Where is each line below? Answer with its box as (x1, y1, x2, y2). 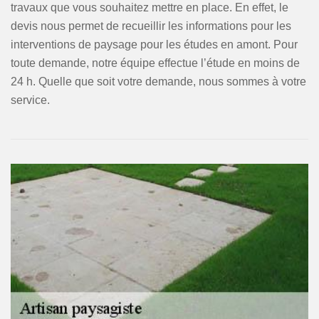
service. (11, 94, 50, 106)
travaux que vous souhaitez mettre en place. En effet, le (11, 1, 288, 14)
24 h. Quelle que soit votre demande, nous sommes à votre (11, 75, 306, 88)
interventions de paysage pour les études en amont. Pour (11, 38, 298, 51)
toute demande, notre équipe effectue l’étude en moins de (11, 57, 300, 69)
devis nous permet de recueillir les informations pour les (11, 20, 291, 32)
